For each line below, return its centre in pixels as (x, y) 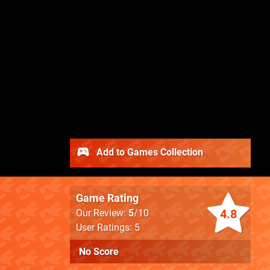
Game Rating (107, 198)
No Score (99, 252)
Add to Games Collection (149, 152)
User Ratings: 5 (108, 228)
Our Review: (102, 213)
